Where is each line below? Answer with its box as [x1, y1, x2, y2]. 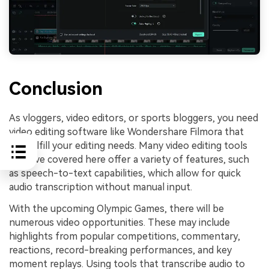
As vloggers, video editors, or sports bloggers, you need [9, 112, 258, 124]
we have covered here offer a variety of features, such [9, 153, 249, 165]
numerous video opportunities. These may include [9, 216, 230, 228]
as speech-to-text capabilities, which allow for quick [9, 167, 241, 179]
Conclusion [9, 77, 103, 99]
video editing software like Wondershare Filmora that [9, 125, 244, 138]
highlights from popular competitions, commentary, [9, 230, 240, 242]
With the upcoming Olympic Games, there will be [9, 202, 224, 214]
